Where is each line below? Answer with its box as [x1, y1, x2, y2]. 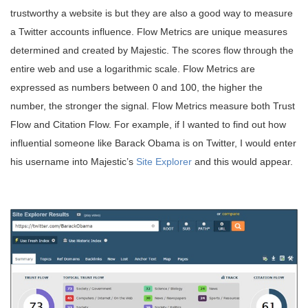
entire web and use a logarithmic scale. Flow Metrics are [10, 63, 255, 75]
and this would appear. [192, 156, 293, 168]
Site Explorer [136, 156, 192, 168]
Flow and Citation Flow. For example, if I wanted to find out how [10, 119, 286, 131]
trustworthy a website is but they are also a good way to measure [10, 8, 293, 19]
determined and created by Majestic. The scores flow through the [10, 45, 294, 56]
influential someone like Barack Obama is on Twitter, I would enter [10, 137, 296, 149]
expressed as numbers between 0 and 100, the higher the [10, 82, 263, 93]
